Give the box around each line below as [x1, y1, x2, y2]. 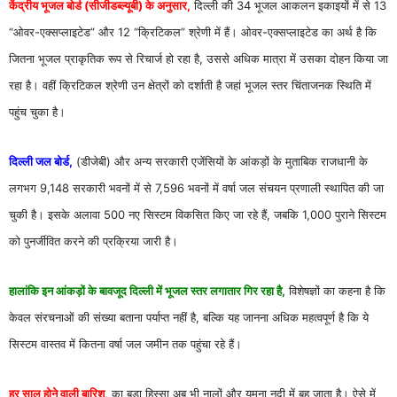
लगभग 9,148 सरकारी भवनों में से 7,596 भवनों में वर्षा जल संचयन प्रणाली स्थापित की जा [9, 181, 384, 196]
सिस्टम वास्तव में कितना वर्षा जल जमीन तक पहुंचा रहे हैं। [9, 337, 242, 352]
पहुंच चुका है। [9, 105, 66, 120]
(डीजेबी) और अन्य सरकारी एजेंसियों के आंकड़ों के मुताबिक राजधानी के [73, 154, 368, 169]
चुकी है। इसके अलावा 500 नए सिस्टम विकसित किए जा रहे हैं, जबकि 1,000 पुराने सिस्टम [9, 207, 386, 222]
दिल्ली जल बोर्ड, [9, 154, 73, 169]
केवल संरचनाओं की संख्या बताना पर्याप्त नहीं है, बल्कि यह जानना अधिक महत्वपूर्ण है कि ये [9, 310, 369, 325]
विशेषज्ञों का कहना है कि [285, 284, 385, 299]
